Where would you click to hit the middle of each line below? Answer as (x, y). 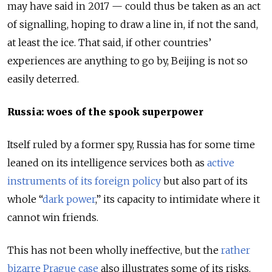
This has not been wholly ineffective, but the (113, 250)
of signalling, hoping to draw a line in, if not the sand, (133, 24)
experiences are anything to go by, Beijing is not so (127, 60)
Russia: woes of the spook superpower (105, 111)
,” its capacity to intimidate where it (178, 199)
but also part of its (204, 181)
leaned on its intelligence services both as (106, 162)
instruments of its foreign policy (84, 181)
